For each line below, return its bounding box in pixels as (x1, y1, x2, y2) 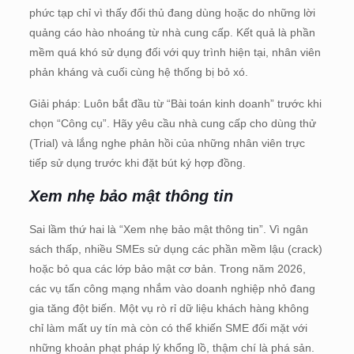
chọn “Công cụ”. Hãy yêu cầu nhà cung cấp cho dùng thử (28, 116, 316, 130)
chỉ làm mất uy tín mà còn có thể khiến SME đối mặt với (28, 321, 307, 334)
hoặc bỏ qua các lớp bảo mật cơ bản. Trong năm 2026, (28, 262, 306, 275)
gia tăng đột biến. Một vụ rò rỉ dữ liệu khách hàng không (28, 301, 309, 314)
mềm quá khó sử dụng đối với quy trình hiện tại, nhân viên (28, 45, 321, 58)
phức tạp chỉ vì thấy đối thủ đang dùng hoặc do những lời (28, 6, 315, 19)
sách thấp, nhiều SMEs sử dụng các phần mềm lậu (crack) (28, 242, 322, 255)
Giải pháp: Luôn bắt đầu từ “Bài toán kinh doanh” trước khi (28, 96, 322, 110)
